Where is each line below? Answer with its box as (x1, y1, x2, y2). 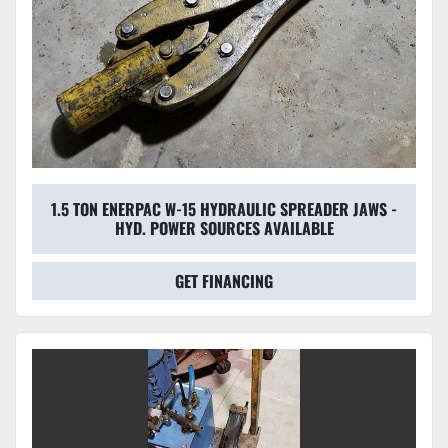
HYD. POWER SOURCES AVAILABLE (114, 216, 334, 241)
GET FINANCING (175, 269, 273, 294)
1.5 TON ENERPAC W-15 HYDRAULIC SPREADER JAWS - (51, 197, 397, 222)
